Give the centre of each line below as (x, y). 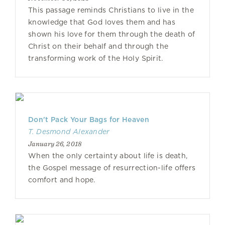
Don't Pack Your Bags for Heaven (89, 120)
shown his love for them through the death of (112, 34)
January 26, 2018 (55, 144)
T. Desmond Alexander (69, 132)
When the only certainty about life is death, (108, 156)
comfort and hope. (62, 180)
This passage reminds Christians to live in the (111, 10)
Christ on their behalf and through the (98, 46)
